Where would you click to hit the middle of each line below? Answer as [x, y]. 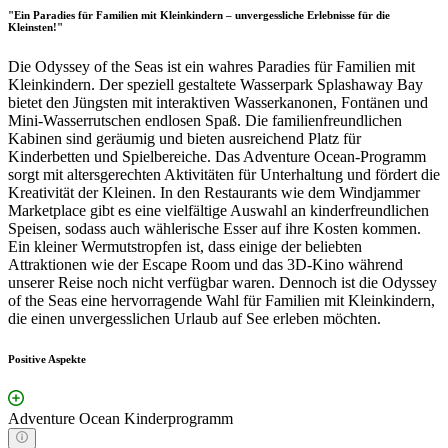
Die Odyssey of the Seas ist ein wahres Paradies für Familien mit [211, 67]
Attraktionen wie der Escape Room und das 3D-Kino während [205, 265]
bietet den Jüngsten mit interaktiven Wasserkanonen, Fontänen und [218, 103]
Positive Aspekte [47, 359]
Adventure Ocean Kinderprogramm [120, 419]
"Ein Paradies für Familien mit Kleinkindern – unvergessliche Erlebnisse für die [199, 15]
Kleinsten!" [35, 27]
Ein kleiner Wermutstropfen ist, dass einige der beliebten [185, 247]
